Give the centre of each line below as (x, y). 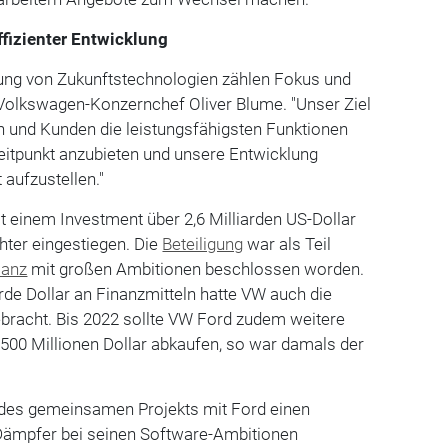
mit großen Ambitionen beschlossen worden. (196, 268)
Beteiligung (203, 243)
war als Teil (287, 243)
